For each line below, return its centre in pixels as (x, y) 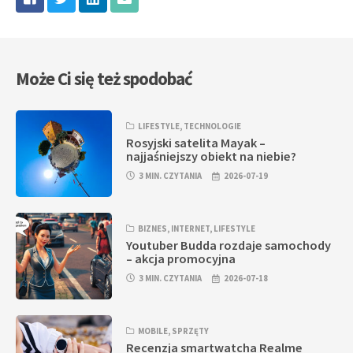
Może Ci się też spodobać (104, 78)
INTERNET (191, 229)
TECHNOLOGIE (213, 126)
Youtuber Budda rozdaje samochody (229, 245)
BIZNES (153, 229)
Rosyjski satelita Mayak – (196, 143)
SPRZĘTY (191, 331)
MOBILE (153, 331)
